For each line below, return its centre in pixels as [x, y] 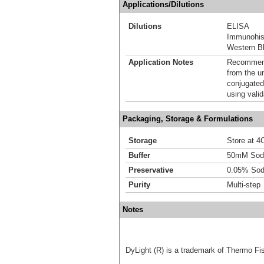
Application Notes [161, 62]
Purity [139, 184]
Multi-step [244, 184]
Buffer [139, 155]
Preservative [151, 170]
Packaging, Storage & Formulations [188, 118]
